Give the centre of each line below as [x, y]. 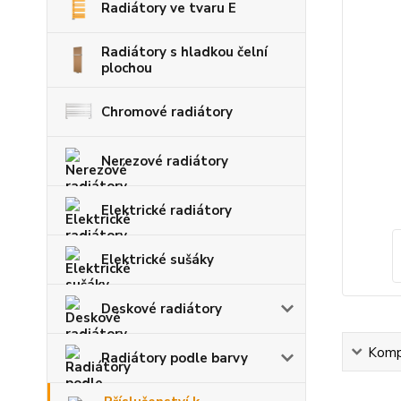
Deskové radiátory [162, 309]
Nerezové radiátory [165, 161]
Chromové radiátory [167, 112]
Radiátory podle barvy [175, 358]
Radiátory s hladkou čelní [184, 52]
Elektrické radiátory [166, 210]
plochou [127, 68]
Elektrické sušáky [158, 260]
